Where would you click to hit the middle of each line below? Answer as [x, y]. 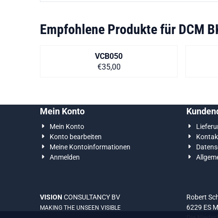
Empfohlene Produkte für [109, 29]
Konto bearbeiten [76, 137]
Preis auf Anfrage [138, 66]
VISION [51, 197]
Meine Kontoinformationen [90, 147]
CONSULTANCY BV [91, 197]
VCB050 [109, 56]
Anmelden [65, 157]
